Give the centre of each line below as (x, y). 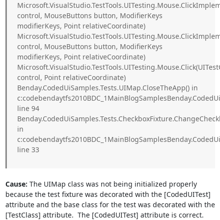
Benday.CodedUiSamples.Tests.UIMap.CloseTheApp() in (107, 88)
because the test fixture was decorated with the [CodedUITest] (108, 194)
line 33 (28, 150)
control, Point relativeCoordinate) (71, 77)
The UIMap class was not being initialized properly (112, 184)
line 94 (28, 108)
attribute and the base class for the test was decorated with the (110, 205)
